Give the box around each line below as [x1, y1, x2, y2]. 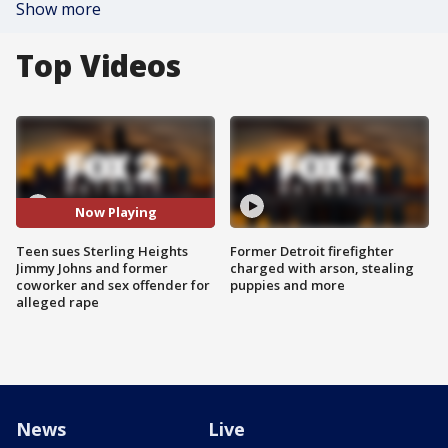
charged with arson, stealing [230, 258, 414, 277]
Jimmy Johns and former [16, 258, 168, 277]
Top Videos [16, 45, 181, 86]
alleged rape [16, 292, 99, 311]
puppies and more [230, 275, 345, 294]
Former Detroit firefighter [230, 241, 394, 260]
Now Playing [74, 203, 157, 222]
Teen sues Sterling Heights [16, 241, 188, 260]
